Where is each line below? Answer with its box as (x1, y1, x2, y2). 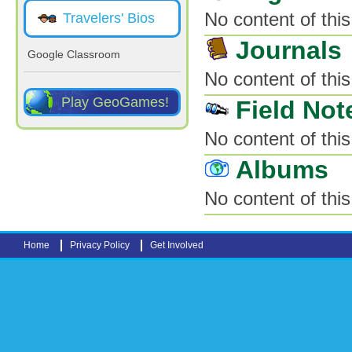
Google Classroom (27, 48, 120, 60)
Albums (236, 155, 328, 184)
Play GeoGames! (61, 94, 169, 110)
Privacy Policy (70, 239, 130, 251)
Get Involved (150, 239, 203, 251)
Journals (236, 35, 342, 64)
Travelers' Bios (63, 10, 155, 26)
